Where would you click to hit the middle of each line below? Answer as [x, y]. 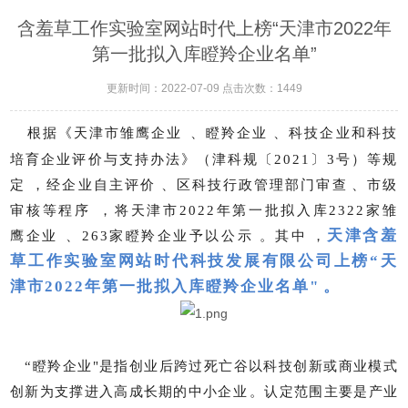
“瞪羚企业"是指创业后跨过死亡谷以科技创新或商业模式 [211, 367]
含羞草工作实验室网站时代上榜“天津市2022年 [204, 28]
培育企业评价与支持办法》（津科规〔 [143, 159]
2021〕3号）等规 [336, 159]
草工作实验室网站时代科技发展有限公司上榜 [190, 261]
